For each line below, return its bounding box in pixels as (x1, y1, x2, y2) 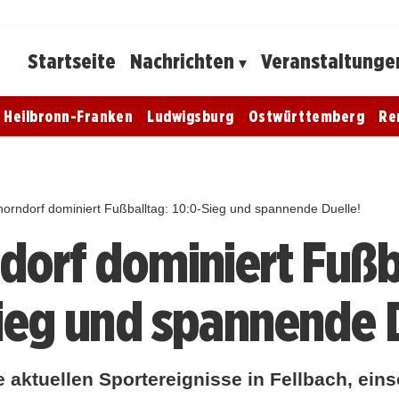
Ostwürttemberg (248, 106, 365, 126)
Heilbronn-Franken (4, 106, 134, 126)
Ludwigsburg (147, 106, 234, 126)
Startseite (28, 48, 117, 75)
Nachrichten (130, 48, 235, 75)
